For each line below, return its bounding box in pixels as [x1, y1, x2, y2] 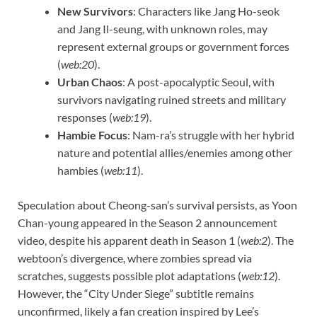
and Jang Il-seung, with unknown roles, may [57, 21, 267, 35]
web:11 [104, 163, 137, 177]
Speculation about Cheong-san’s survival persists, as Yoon [18, 197, 297, 212]
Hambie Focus [57, 127, 127, 142]
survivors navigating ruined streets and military [57, 92, 286, 106]
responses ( [57, 110, 113, 124]
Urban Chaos [57, 74, 122, 88]
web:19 [113, 110, 146, 124]
